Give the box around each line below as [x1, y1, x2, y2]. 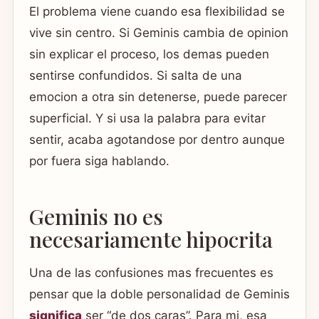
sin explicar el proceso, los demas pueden [29, 47, 269, 62]
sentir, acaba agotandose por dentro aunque [29, 132, 285, 147]
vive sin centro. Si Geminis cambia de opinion [29, 26, 288, 41]
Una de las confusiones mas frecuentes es [29, 266, 273, 281]
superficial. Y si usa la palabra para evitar [29, 111, 266, 126]
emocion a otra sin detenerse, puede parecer [29, 90, 287, 105]
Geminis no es [29, 202, 163, 231]
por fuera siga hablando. [29, 154, 169, 169]
